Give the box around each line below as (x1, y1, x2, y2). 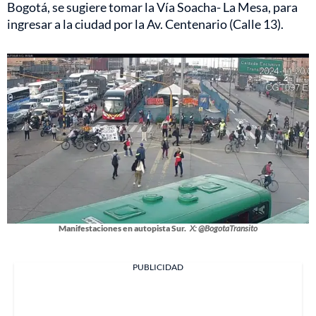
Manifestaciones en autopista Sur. (59, 223, 186, 234)
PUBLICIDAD (133, 262, 183, 273)
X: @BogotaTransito (190, 223, 257, 234)
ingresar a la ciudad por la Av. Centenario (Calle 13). (7, 16, 284, 32)
